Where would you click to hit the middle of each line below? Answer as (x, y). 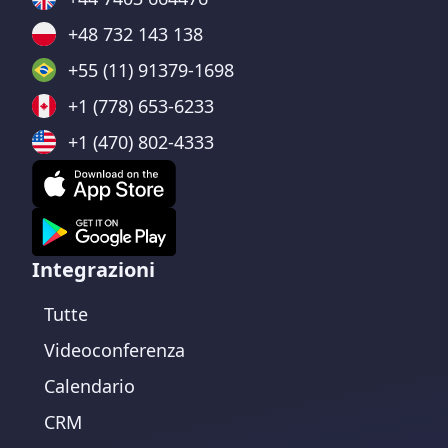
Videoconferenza (114, 350)
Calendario (89, 386)
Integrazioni (93, 269)
